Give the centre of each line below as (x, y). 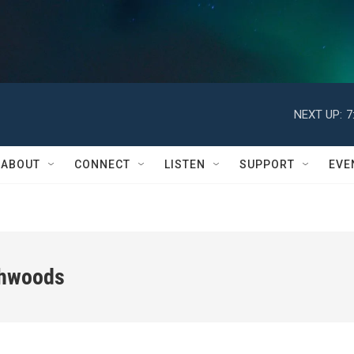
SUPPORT (267, 164)
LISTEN (185, 164)
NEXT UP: (318, 114)
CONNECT (102, 164)
